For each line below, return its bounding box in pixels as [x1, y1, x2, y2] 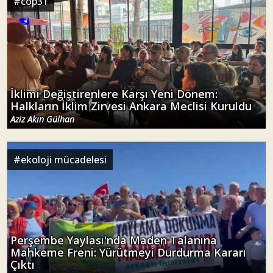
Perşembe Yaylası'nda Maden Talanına [10, 233, 217, 248]
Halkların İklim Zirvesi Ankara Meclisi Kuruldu [10, 99, 252, 114]
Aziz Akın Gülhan [10, 113, 74, 126]
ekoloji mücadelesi [21, 152, 107, 166]
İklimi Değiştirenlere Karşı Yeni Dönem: [10, 87, 218, 102]
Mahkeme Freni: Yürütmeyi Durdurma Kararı [10, 245, 246, 260]
